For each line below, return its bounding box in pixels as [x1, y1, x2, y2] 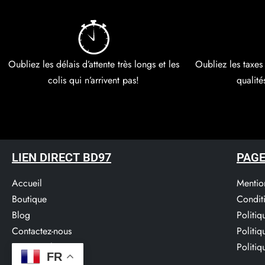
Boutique [12, 192, 47, 206]
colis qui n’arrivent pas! [48, 73, 140, 87]
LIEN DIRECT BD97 [12, 150, 111, 164]
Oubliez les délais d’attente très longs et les [8, 57, 179, 71]
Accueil [12, 176, 42, 190]
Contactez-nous [12, 224, 72, 238]
